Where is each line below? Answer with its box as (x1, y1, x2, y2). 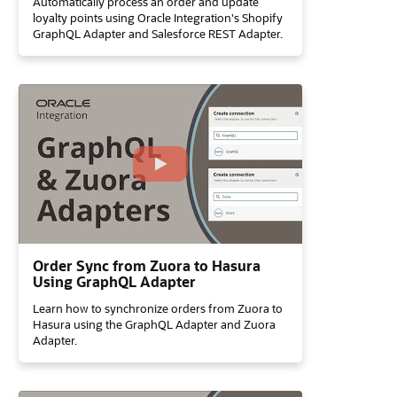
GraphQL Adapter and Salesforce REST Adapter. (33, 26, 283, 41)
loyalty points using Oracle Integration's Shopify (33, 10, 283, 25)
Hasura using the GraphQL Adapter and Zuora (33, 316, 276, 331)
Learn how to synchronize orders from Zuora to (33, 300, 283, 315)
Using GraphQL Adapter (33, 272, 196, 291)
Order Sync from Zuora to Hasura (33, 256, 261, 275)
